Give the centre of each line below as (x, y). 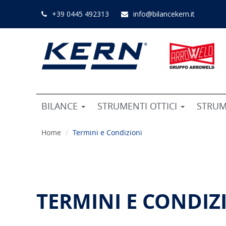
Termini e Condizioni (107, 132)
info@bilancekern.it (164, 14)
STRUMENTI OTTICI (138, 106)
